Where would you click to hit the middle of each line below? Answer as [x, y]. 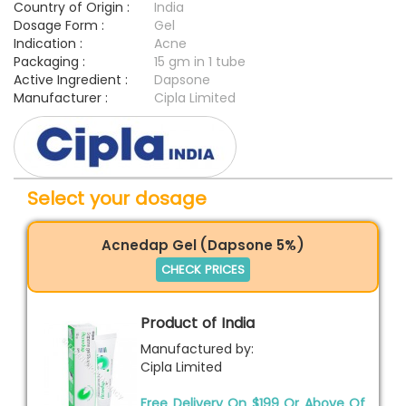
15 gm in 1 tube [200, 62]
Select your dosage [117, 198]
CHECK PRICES [203, 269]
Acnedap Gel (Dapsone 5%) [203, 245]
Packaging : [49, 62]
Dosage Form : [59, 26]
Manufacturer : [61, 98]
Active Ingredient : [71, 80]
